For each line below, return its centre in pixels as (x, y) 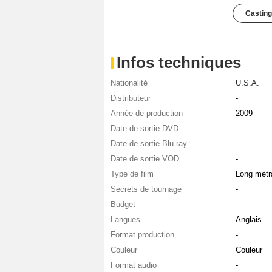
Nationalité (129, 83)
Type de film (132, 174)
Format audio (134, 265)
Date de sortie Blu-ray (149, 144)
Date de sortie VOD (145, 159)
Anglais (248, 220)
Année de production (147, 114)
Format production (142, 235)
